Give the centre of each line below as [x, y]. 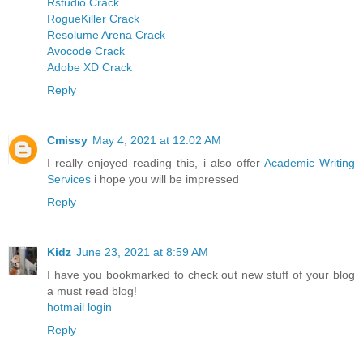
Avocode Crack [86, 51]
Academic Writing [310, 162]
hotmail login [79, 307]
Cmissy [67, 140]
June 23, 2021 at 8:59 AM [142, 252]
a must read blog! [92, 290]
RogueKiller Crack [93, 18]
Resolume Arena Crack [106, 34]
